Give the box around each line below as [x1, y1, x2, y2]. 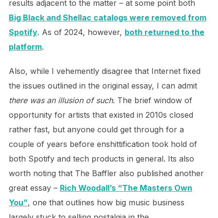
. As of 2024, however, [37, 27, 125, 37]
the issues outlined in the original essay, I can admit [8, 81, 197, 91]
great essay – [8, 183, 60, 193]
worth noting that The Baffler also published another [8, 168, 204, 178]
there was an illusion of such [8, 95, 113, 105]
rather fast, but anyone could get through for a [8, 125, 184, 134]
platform [8, 42, 42, 52]
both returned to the [124, 27, 204, 37]
